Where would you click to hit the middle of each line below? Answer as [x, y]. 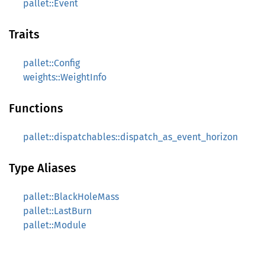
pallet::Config [51, 63]
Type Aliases [43, 168]
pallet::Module [55, 225]
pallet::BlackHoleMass [71, 197]
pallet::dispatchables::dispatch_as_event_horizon [130, 137]
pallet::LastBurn [57, 211]
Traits [24, 34]
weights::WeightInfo [65, 77]
